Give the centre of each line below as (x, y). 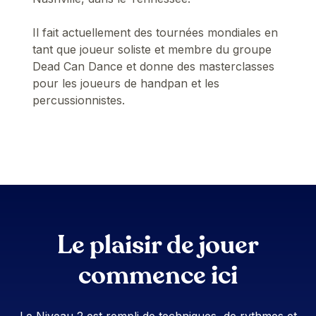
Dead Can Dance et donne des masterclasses (154, 66)
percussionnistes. (79, 100)
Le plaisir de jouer (158, 245)
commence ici (158, 275)
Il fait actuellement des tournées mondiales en (156, 32)
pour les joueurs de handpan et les (126, 83)
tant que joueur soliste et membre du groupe (152, 49)
